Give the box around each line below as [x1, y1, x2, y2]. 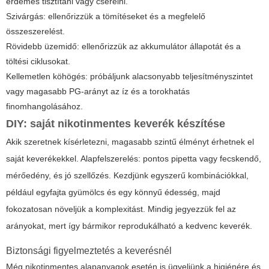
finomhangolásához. [6, 101, 83, 112]
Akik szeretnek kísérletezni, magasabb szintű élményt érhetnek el [6, 137, 254, 147]
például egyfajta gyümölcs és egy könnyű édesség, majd [6, 187, 220, 198]
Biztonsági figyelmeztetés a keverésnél [6, 246, 172, 256]
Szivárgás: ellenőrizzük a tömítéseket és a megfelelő [6, 11, 205, 22]
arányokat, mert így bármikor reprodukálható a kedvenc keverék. [6, 221, 252, 231]
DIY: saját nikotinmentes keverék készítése [6, 118, 225, 130]
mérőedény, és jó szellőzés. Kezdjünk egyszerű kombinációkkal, [6, 171, 249, 181]
